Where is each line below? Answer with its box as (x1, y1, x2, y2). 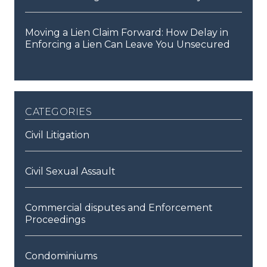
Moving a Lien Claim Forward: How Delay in (25, 27, 228, 39)
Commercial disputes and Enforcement (25, 202, 213, 214)
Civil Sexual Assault (25, 166, 116, 178)
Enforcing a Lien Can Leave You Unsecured (25, 39, 230, 51)
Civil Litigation (25, 129, 89, 141)
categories (25, 102, 92, 119)
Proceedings (25, 214, 85, 226)
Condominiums (25, 250, 97, 262)
